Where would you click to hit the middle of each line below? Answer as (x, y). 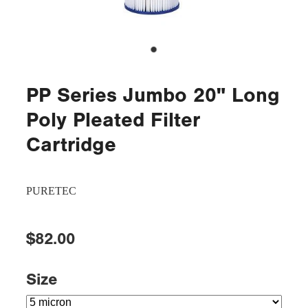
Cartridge (71, 144)
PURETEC (51, 190)
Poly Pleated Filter (113, 120)
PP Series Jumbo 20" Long (153, 95)
